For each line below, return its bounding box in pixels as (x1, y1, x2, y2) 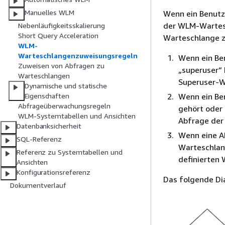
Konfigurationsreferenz (17, 168, 91, 177)
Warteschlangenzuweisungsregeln (18, 51, 138, 60)
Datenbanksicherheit (17, 122, 81, 131)
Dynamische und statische (25, 81, 107, 90)
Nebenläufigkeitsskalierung (18, 21, 105, 30)
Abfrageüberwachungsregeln (18, 101, 110, 110)
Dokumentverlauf (10, 181, 66, 190)
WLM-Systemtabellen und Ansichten (18, 111, 136, 121)
